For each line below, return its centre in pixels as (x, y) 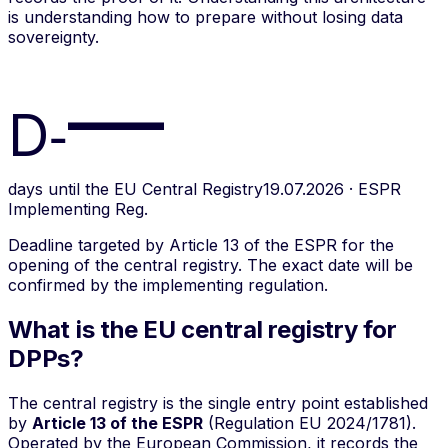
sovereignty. (53, 37)
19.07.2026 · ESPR (332, 189)
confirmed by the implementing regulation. (168, 285)
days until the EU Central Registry (135, 189)
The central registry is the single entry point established (218, 403)
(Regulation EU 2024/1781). (309, 423)
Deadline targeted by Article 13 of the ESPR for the (201, 245)
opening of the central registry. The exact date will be (210, 265)
